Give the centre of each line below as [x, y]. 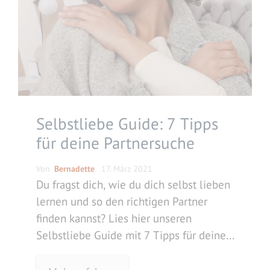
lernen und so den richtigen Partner [122, 201]
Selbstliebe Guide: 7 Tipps [127, 123]
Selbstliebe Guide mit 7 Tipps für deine [131, 235]
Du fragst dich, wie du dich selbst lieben [133, 184]
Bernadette [74, 168]
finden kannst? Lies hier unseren [114, 218]
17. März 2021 [127, 168]
